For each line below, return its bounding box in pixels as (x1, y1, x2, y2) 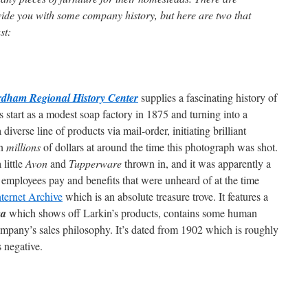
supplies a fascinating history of (138, 89, 277, 104)
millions (6, 139, 41, 154)
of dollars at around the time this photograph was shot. (41, 139, 278, 154)
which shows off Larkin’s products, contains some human (6, 205, 257, 220)
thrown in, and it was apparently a (122, 155, 271, 170)
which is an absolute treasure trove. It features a (63, 188, 268, 203)
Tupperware (69, 155, 122, 170)
